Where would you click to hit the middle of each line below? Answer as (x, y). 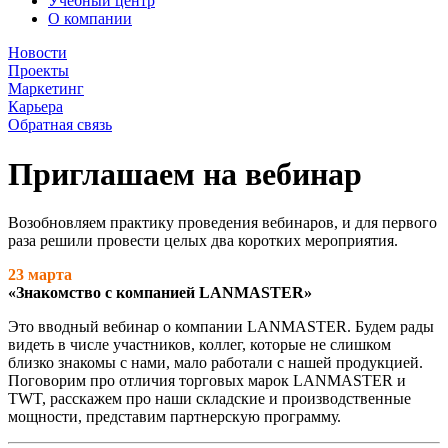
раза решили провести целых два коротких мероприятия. (203, 240)
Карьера (35, 107)
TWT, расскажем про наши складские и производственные (209, 398)
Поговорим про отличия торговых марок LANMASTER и (207, 380)
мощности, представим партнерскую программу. (174, 416)
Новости (37, 53)
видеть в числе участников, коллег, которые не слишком (199, 344)
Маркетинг (46, 89)
